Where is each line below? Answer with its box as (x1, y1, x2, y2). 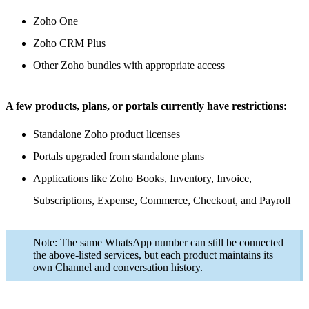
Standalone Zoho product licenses (33, 128, 180, 140)
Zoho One (33, 14, 78, 27)
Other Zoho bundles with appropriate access (33, 59, 225, 71)
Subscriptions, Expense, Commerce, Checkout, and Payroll (33, 194, 293, 206)
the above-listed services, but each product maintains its (33, 248, 273, 261)
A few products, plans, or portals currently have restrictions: (6, 99, 287, 112)
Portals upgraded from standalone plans (33, 150, 204, 162)
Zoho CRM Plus (33, 37, 106, 49)
